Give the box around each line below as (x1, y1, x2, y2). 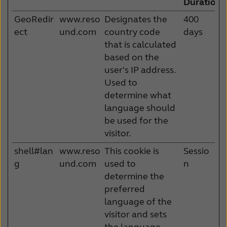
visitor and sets (104, 208, 167, 220)
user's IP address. (104, 64, 176, 75)
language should (104, 102, 175, 113)
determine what (104, 89, 171, 101)
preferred (104, 183, 145, 195)
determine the (104, 170, 164, 182)
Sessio (183, 145, 209, 157)
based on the (104, 51, 159, 63)
